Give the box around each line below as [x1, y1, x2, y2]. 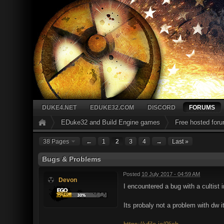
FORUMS [189, 104, 215, 110]
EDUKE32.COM [90, 104, 134, 110]
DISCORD [147, 104, 175, 110]
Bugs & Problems [42, 155, 101, 163]
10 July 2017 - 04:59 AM [141, 171, 200, 177]
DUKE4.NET [42, 104, 76, 110]
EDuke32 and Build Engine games [61, 118, 160, 126]
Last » [172, 138, 188, 144]
